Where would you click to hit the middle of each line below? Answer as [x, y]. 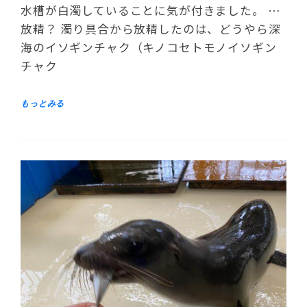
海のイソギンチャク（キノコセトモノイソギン [149, 48]
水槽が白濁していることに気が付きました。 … [151, 11]
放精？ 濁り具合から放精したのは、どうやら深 [151, 29]
